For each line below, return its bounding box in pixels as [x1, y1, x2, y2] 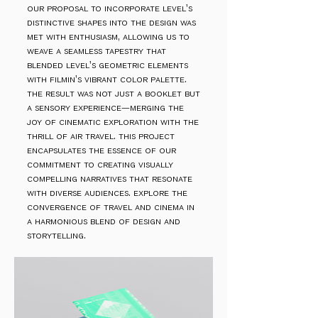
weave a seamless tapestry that [27, 45, 166, 56]
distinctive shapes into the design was [27, 16, 196, 28]
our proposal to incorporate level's [27, 2, 192, 13]
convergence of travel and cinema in [27, 201, 194, 212]
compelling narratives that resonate [27, 172, 192, 184]
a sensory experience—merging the [27, 102, 184, 113]
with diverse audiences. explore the [27, 187, 187, 198]
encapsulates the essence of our [27, 144, 176, 155]
